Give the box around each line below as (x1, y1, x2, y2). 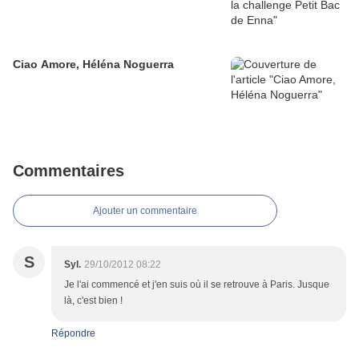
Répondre (51, 327, 95, 339)
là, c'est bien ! (64, 294, 123, 306)
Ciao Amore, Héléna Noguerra (13, 57, 174, 71)
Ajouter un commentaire (93, 204, 197, 216)
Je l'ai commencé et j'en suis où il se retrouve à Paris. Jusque (64, 278, 329, 290)
